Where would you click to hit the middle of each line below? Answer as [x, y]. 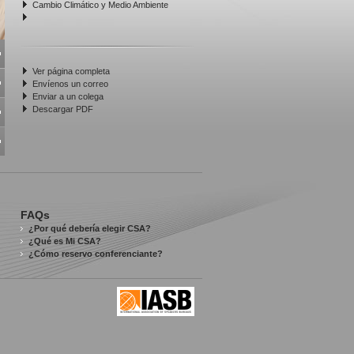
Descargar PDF [63, 109]
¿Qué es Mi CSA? [64, 241]
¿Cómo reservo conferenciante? [95, 254]
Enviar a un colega [68, 96]
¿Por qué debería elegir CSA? [89, 228]
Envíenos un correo [70, 84]
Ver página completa [71, 71]
